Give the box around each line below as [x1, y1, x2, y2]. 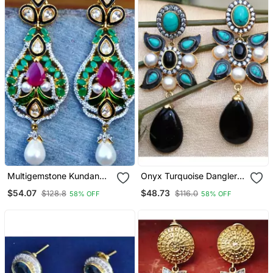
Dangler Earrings [7, 181, 73, 192]
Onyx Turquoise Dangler [141, 171, 238, 182]
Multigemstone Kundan [7, 171, 99, 182]
